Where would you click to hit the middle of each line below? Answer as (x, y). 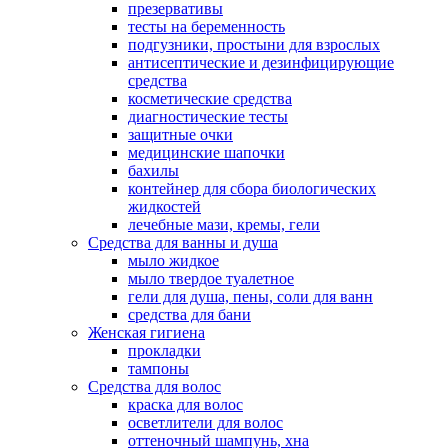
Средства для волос (154, 386)
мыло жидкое (173, 260)
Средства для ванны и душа (183, 242)
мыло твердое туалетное (211, 278)
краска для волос (185, 404)
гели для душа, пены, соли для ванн (250, 296)
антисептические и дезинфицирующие (261, 62)
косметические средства (210, 98)
